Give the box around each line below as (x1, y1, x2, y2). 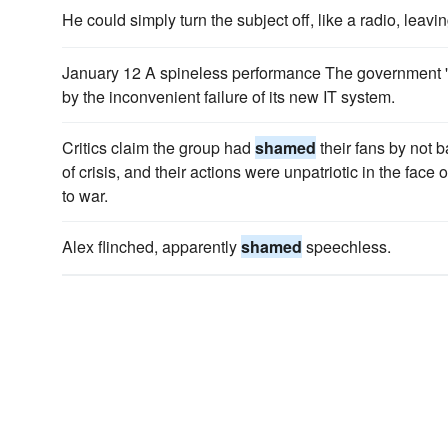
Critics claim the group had (62, 136, 255, 159)
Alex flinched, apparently (62, 235, 241, 258)
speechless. (302, 235, 391, 258)
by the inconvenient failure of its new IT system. (62, 85, 395, 108)
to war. (62, 184, 108, 207)
